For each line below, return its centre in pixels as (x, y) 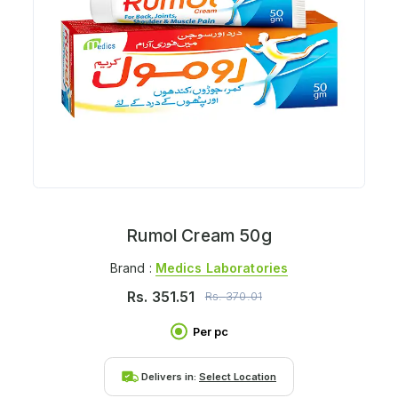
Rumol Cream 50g (199, 236)
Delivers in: (170, 376)
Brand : (132, 267)
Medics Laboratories (222, 267)
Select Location (238, 376)
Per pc (210, 331)
